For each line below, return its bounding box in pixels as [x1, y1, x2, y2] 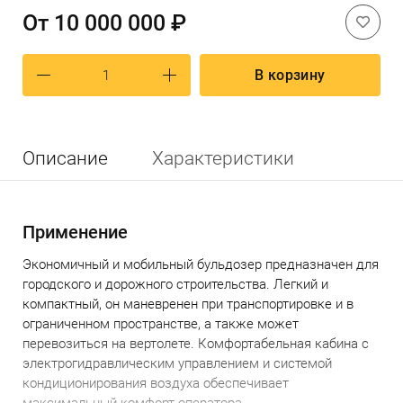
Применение [22, 221, 128, 243]
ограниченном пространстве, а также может [22, 316, 299, 332]
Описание [22, 148, 108, 169]
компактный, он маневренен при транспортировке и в [22, 296, 354, 312]
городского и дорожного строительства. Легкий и [22, 276, 328, 292]
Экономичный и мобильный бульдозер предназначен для [22, 256, 379, 273]
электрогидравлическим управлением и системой [22, 355, 332, 372]
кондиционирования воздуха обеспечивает [22, 375, 289, 391]
